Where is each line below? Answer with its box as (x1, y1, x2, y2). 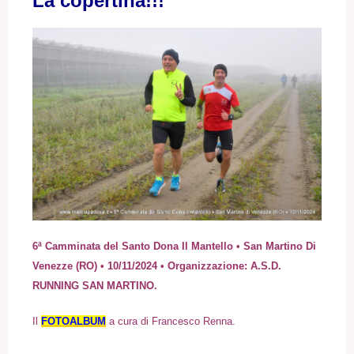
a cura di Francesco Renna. (106, 314, 236, 327)
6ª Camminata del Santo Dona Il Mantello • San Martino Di (32, 239, 317, 252)
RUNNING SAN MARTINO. (32, 279, 158, 292)
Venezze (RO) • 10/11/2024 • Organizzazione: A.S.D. (32, 259, 282, 272)
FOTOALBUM (41, 314, 107, 327)
